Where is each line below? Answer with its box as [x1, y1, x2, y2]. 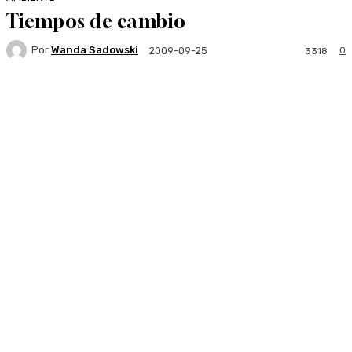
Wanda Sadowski [51, 44, 138, 57]
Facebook [38, 94, 82, 107]
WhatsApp [218, 94, 265, 107]
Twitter [133, 94, 167, 107]
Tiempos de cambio [6, 9, 186, 32]
